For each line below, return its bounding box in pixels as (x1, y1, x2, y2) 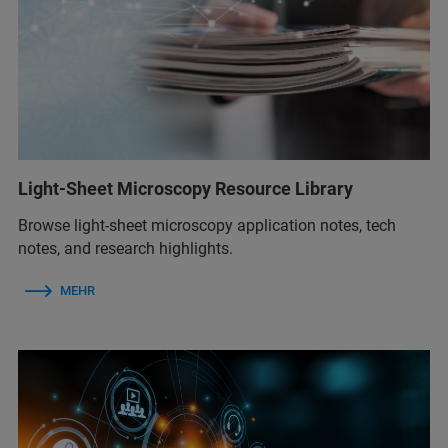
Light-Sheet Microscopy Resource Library (18, 177, 353, 199)
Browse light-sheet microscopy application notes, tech (18, 215, 396, 235)
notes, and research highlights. (18, 238, 233, 258)
